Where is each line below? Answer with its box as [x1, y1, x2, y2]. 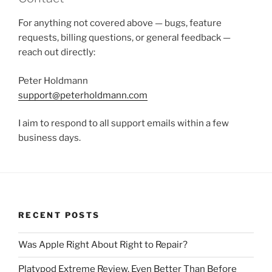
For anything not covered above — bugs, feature [18, 18, 222, 29]
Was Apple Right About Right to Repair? [18, 239, 188, 250]
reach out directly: [18, 47, 95, 58]
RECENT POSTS [18, 210, 100, 220]
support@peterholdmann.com [18, 89, 148, 101]
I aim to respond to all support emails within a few [18, 118, 229, 129]
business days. [18, 132, 81, 143]
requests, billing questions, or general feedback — [18, 32, 231, 43]
